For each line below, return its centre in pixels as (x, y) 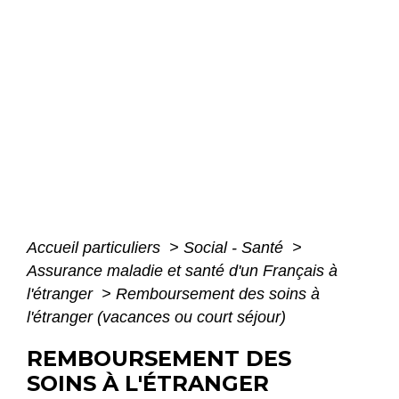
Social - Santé (236, 248)
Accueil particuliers (96, 248)
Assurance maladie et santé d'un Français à (182, 271)
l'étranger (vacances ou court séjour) (156, 318)
